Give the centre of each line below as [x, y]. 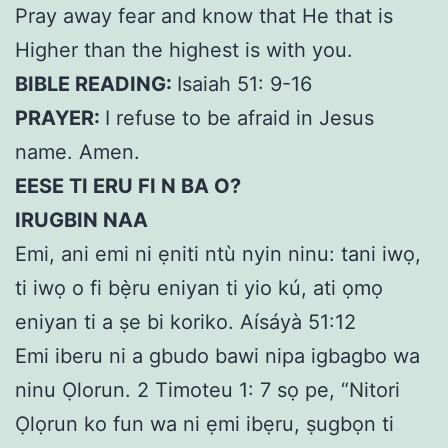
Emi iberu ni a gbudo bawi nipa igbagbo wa [217, 356]
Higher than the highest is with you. [184, 50]
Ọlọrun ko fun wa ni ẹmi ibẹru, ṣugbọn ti [204, 424]
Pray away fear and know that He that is [204, 16]
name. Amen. [77, 152]
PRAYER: [60, 118]
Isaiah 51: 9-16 [244, 84]
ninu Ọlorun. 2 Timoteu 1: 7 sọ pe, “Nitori [207, 390]
